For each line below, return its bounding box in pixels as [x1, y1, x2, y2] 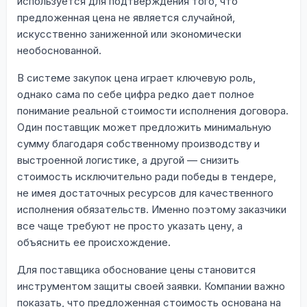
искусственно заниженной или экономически [17, 27, 241, 40]
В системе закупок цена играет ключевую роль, [17, 71, 256, 84]
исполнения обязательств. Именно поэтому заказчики [17, 202, 286, 216]
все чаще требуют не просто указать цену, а [17, 219, 243, 232]
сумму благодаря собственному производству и [17, 136, 260, 150]
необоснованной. [17, 43, 101, 57]
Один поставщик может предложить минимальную [17, 120, 271, 134]
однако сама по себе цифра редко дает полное [17, 87, 254, 101]
